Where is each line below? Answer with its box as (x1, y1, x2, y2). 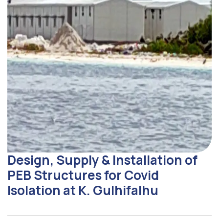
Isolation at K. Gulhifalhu (7, 181, 158, 199)
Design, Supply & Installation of (7, 151, 197, 169)
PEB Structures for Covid (7, 166, 159, 184)
